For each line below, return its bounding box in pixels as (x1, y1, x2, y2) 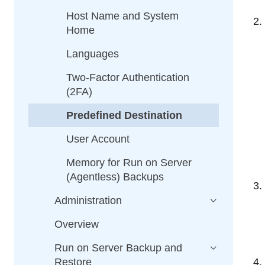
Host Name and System (66, 10, 179, 22)
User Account (66, 133, 130, 145)
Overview (54, 218, 99, 230)
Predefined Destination (66, 109, 182, 121)
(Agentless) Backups (66, 171, 164, 183)
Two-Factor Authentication (66, 72, 189, 83)
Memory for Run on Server (66, 157, 192, 169)
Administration (54, 195, 122, 206)
